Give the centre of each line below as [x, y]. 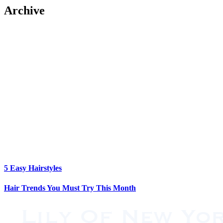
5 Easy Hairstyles [33, 168]
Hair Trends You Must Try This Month [70, 188]
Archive [24, 10]
